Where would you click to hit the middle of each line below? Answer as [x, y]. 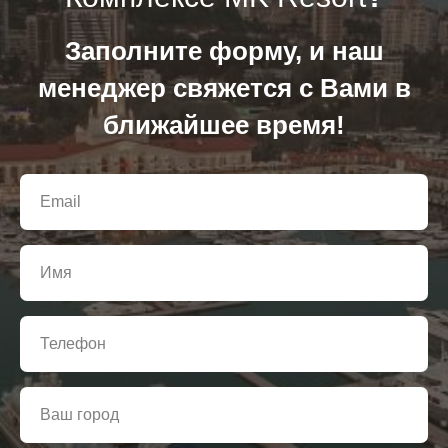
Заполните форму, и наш [224, 51]
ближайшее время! [224, 125]
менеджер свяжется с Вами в [224, 88]
